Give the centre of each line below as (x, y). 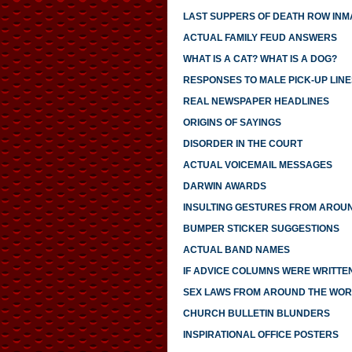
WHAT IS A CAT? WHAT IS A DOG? (260, 59)
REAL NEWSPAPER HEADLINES (256, 102)
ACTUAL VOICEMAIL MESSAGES (257, 165)
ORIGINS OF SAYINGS (232, 123)
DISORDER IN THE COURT (242, 144)
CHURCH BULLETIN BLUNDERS (256, 314)
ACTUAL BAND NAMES (236, 250)
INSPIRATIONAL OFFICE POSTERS (260, 335)
